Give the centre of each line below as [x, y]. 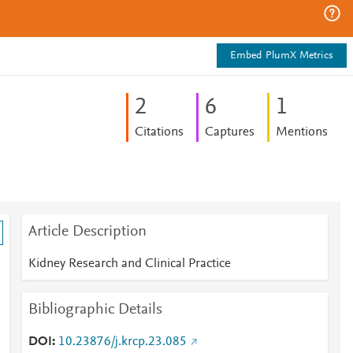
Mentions [301, 132]
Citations [159, 132]
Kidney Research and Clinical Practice [129, 264]
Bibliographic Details [95, 310]
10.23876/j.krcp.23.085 [122, 342]
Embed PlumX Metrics [282, 56]
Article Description [87, 232]
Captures [229, 132]
